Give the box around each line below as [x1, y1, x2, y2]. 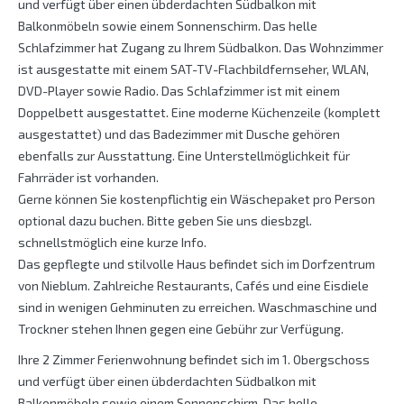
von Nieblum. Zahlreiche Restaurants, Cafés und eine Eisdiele [18, 278, 369, 294]
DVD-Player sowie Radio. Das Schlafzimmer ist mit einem [18, 83, 340, 99]
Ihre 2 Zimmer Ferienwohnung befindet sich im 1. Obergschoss [18, 352, 370, 368]
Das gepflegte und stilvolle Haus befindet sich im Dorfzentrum [18, 256, 375, 272]
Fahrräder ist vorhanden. [18, 170, 159, 186]
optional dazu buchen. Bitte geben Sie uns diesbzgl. [18, 213, 312, 229]
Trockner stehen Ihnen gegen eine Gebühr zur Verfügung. [18, 321, 344, 337]
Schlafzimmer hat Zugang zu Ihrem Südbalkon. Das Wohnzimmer [18, 40, 383, 56]
